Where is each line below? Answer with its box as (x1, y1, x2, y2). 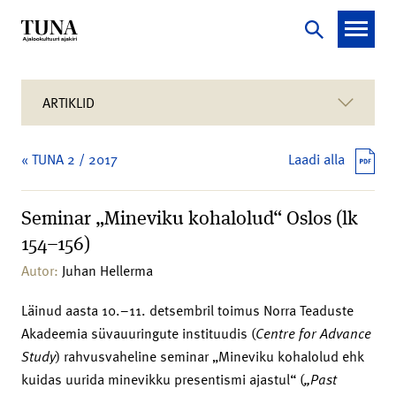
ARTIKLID (42, 92, 95, 113)
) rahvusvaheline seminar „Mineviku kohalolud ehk (56, 345, 364, 367)
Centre (255, 322, 295, 344)
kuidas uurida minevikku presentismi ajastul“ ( (21, 368, 304, 390)
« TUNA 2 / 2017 (21, 148, 118, 170)
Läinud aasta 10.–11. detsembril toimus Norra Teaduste (21, 299, 354, 321)
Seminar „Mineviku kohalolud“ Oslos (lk (21, 209, 358, 229)
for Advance (295, 322, 371, 344)
